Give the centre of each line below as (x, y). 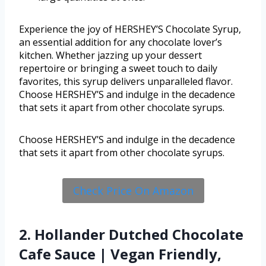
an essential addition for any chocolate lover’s (121, 42)
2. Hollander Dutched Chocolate (131, 235)
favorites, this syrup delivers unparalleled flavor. (126, 81)
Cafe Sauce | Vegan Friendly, (120, 254)
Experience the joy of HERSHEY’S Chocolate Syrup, (130, 29)
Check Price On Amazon (133, 190)
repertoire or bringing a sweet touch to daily (118, 68)
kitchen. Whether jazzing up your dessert (110, 55)
